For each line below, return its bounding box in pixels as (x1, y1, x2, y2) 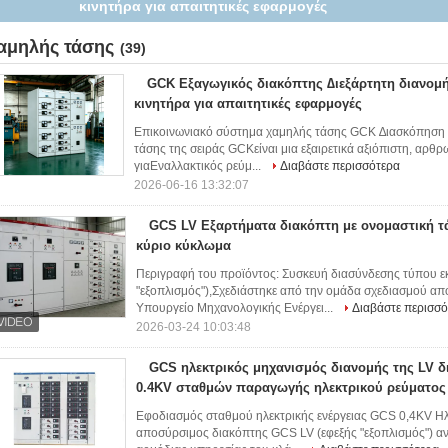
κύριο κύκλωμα (136, 238, 231, 253)
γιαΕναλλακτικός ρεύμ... (134, 159, 264, 173)
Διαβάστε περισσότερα (280, 159, 400, 173)
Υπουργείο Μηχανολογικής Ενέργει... (136, 301, 336, 315)
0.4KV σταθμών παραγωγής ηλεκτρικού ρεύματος (136, 380, 446, 395)
